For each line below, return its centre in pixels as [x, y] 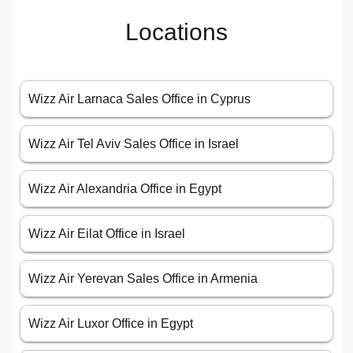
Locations [176, 32]
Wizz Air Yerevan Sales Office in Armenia [143, 279]
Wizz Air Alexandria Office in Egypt [125, 189]
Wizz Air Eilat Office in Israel [107, 234]
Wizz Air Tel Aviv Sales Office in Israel [134, 144]
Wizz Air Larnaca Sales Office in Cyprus [139, 99]
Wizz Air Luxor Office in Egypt [111, 324]
